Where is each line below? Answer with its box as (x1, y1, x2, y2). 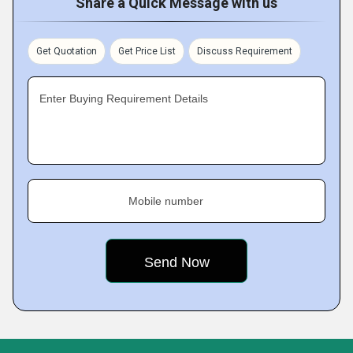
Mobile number (128, 195, 203, 207)
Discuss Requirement (197, 46, 292, 57)
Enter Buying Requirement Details (39, 92, 208, 105)
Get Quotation (36, 46, 97, 57)
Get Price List (118, 46, 176, 57)
